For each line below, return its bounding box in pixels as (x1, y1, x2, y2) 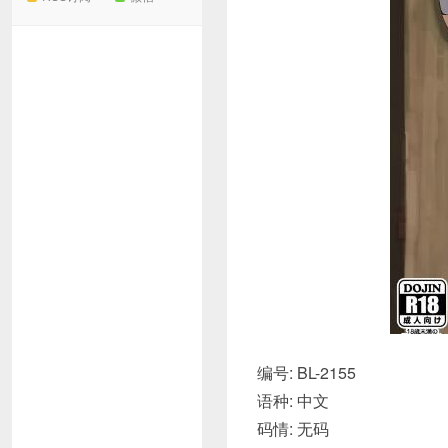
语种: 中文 (257, 389, 329, 412)
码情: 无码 (257, 417, 329, 440)
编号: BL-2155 (257, 361, 356, 384)
